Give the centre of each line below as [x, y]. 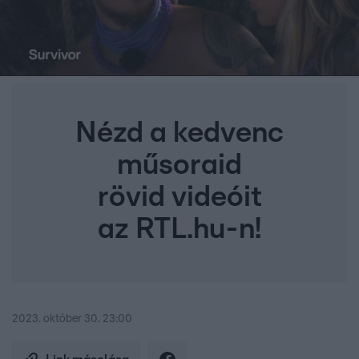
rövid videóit [179, 198]
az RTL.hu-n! [179, 230]
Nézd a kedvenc [179, 133]
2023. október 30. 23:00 [72, 319]
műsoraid [179, 165]
